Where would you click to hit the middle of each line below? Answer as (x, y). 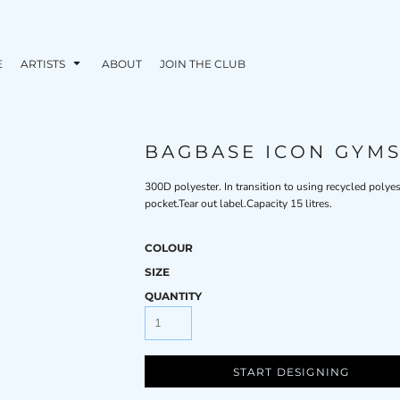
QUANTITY (173, 296)
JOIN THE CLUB (202, 63)
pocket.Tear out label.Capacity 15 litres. (238, 204)
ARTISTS (44, 63)
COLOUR (169, 248)
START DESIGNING (291, 372)
